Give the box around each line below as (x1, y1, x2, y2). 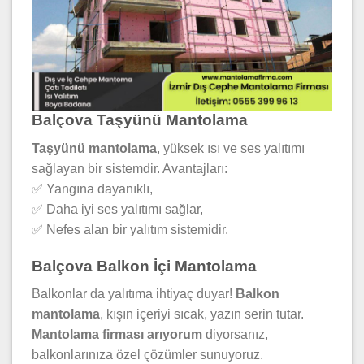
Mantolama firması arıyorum (32, 327, 202, 342)
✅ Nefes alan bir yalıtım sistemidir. (32, 223, 228, 237)
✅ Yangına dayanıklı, (32, 182, 153, 197)
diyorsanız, (202, 327, 268, 342)
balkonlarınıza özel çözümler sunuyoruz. (32, 348, 263, 362)
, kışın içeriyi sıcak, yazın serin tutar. (100, 307, 304, 322)
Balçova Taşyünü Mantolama (32, 111, 248, 129)
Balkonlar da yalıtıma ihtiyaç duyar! (32, 287, 236, 301)
